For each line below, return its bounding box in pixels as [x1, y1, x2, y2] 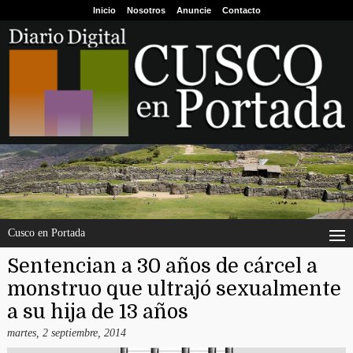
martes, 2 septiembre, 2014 [6, 327, 126, 340]
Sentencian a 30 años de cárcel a [6, 255, 318, 278]
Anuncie [176, 6, 211, 15]
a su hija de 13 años [6, 300, 188, 324]
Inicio [92, 6, 116, 15]
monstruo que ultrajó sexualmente [6, 277, 341, 301]
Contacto [221, 6, 261, 15]
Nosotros [126, 6, 165, 15]
